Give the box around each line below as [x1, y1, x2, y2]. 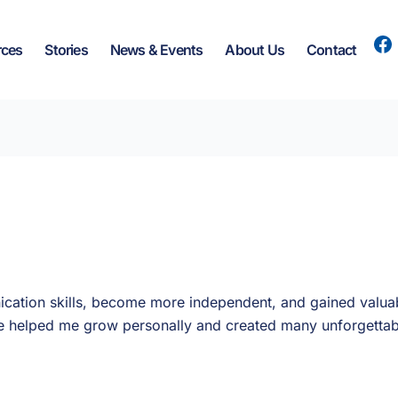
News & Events [109, 41, 203, 59]
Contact [306, 41, 357, 59]
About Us [225, 41, 284, 59]
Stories [44, 41, 88, 59]
